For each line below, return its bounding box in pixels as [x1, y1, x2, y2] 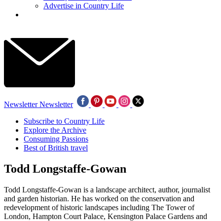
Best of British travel [24, 144, 88, 152]
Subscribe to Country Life [24, 117, 105, 125]
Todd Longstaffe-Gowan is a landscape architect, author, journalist [4, 185, 210, 194]
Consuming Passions [24, 135, 88, 143]
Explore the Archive [24, 126, 86, 134]
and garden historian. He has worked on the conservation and [4, 194, 194, 203]
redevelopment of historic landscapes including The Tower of [4, 203, 194, 212]
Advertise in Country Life [43, 1, 124, 10]
